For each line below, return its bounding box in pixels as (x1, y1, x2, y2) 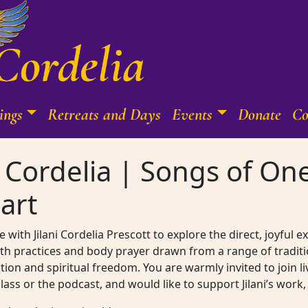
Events (172, 104, 213, 124)
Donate (237, 104, 281, 124)
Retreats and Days (47, 104, 162, 124)
